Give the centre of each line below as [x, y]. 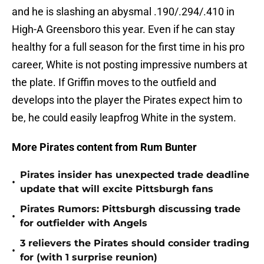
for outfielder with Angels [84, 223]
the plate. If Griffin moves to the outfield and [114, 82]
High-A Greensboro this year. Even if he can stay [123, 29]
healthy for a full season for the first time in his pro [128, 47]
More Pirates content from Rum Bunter [104, 147]
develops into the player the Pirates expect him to [127, 100]
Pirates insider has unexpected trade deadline [135, 175]
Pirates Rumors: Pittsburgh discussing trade [130, 209]
